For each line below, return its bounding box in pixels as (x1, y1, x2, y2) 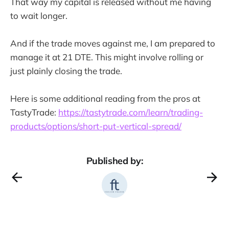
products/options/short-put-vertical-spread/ (10, 121, 181, 132)
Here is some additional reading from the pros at (10, 93, 200, 104)
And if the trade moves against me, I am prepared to (10, 38, 215, 49)
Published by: (86, 155, 143, 167)
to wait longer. (10, 10, 67, 21)
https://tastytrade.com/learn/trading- (58, 107, 203, 118)
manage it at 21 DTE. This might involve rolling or (10, 52, 203, 63)
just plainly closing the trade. (10, 65, 122, 77)
